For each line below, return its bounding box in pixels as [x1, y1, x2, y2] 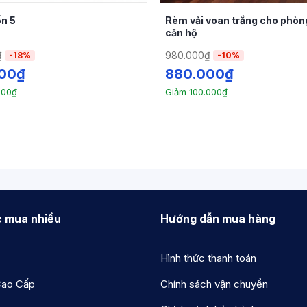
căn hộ [164, 26, 197, 38]
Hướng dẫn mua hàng [160, 211, 275, 225]
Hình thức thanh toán [160, 251, 256, 265]
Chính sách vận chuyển [160, 277, 268, 291]
